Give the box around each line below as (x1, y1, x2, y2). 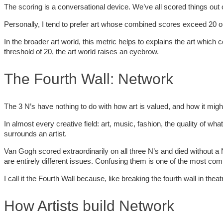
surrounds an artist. (4, 129, 67, 138)
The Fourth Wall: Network (4, 71, 173, 88)
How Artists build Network (4, 197, 174, 214)
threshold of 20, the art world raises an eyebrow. (4, 47, 159, 56)
